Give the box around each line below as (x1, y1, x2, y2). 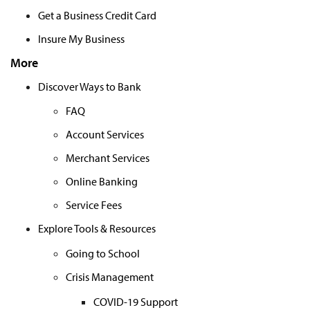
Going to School (66, 246, 140, 261)
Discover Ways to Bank (38, 79, 141, 93)
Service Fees (66, 198, 122, 212)
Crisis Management (66, 270, 154, 284)
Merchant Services (66, 151, 149, 165)
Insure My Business (38, 32, 125, 46)
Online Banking (66, 174, 138, 189)
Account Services (66, 127, 144, 142)
